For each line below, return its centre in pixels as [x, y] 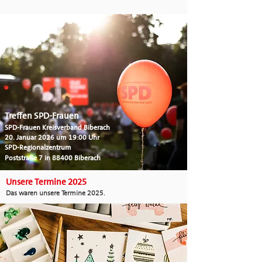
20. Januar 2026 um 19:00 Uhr [52, 137]
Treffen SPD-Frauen [42, 116]
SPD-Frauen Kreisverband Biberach [57, 127]
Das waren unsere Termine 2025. [56, 193]
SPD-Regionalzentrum [38, 147]
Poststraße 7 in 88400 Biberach [53, 158]
